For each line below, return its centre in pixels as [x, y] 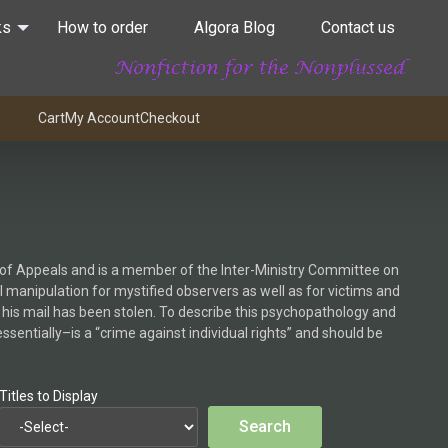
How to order [102, 27]
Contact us [358, 27]
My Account [102, 118]
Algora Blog [234, 27]
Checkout [170, 118]
